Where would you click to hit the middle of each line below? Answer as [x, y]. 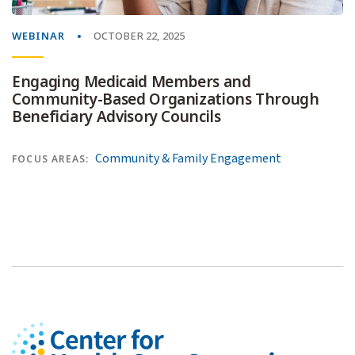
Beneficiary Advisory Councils [116, 116]
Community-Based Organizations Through [166, 99]
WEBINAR [38, 36]
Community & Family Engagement [189, 158]
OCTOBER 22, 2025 [139, 36]
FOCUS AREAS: [51, 159]
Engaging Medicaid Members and [132, 82]
